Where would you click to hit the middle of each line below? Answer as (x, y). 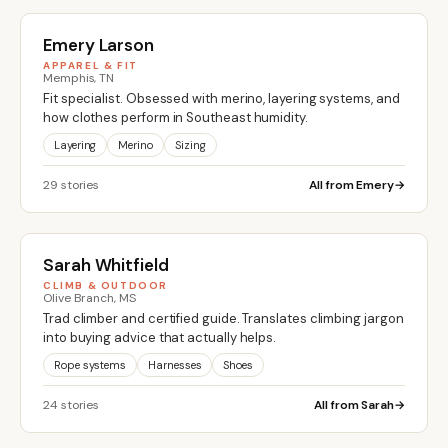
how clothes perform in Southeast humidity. (175, 117)
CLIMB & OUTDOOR (105, 285)
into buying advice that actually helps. (160, 337)
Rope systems (90, 364)
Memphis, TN (79, 77)
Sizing (190, 144)
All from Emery (352, 184)
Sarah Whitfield (106, 264)
